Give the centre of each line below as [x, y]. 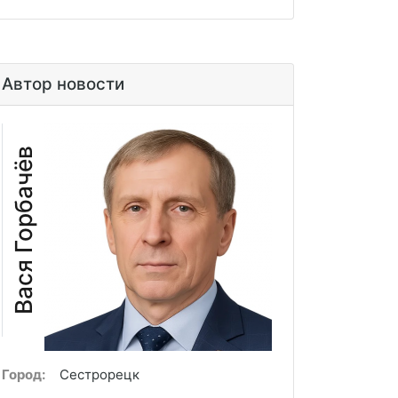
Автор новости [63, 84]
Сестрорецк [99, 374]
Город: [24, 374]
